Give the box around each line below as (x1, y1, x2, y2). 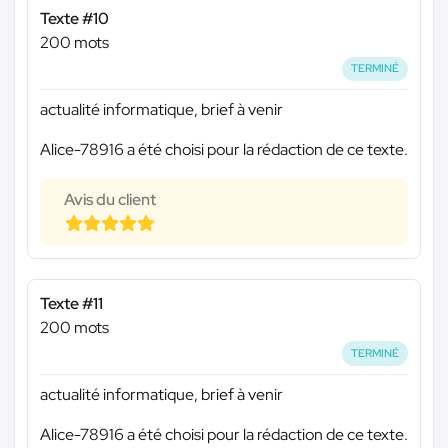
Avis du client (64, 188, 156, 210)
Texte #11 (40, 292, 103, 314)
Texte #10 (40, 8, 109, 30)
